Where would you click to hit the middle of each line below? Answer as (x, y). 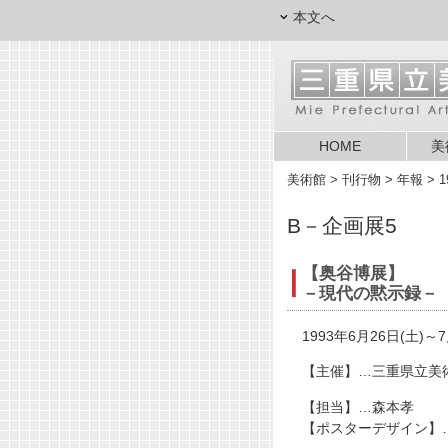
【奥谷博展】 (353, 273)
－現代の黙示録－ (370, 293)
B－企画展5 (342, 225)
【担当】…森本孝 (358, 406)
